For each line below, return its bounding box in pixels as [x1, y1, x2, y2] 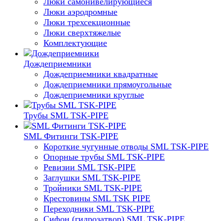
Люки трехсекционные [43, 17, 130, 27]
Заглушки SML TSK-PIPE [43, 173, 141, 183]
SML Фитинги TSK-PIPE [24, 131, 118, 141]
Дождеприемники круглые [43, 90, 144, 100]
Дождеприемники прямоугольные [43, 79, 172, 89]
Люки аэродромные [43, 7, 117, 17]
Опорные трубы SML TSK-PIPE [43, 152, 165, 162]
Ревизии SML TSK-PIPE [43, 162, 136, 172]
